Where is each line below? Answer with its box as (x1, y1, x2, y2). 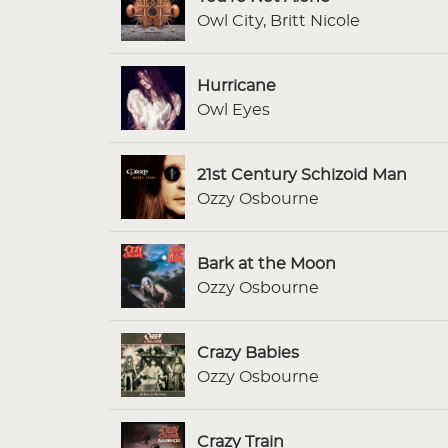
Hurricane (197, 77, 276, 94)
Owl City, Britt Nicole (197, 12, 360, 29)
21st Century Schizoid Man (197, 166, 407, 183)
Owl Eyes (197, 101, 270, 118)
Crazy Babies (197, 344, 299, 361)
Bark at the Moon (197, 255, 336, 272)
